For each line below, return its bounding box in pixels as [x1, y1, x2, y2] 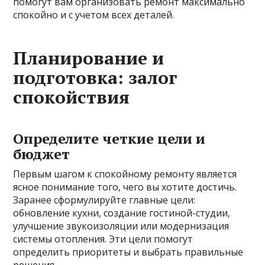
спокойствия [13, 85, 130, 109]
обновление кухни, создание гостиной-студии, [13, 206, 231, 220]
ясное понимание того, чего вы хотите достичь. [13, 180, 237, 194]
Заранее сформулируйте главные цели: [13, 193, 196, 207]
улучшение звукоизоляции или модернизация [13, 219, 230, 233]
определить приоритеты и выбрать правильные [13, 245, 244, 259]
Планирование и [13, 46, 164, 70]
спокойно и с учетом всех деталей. [13, 8, 174, 22]
